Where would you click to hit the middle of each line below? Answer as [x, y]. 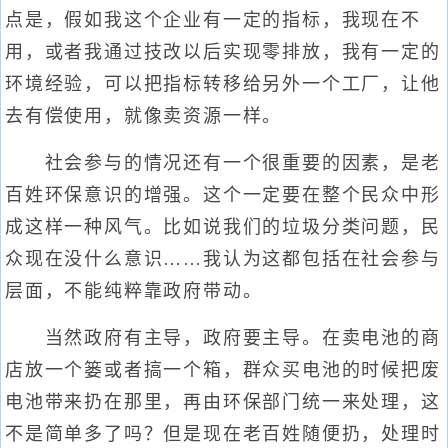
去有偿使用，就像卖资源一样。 [144, 116]
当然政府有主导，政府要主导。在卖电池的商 [223, 338]
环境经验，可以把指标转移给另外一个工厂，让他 [223, 84]
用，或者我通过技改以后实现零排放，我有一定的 [223, 52]
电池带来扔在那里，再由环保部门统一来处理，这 [223, 402]
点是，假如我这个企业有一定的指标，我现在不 [213, 20]
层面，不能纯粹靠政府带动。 [134, 291]
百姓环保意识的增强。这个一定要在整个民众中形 [223, 195]
